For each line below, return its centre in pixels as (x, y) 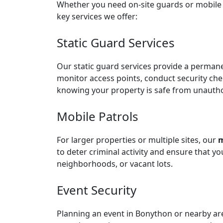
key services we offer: (97, 16)
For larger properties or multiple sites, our (137, 140)
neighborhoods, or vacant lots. (115, 164)
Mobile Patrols (98, 116)
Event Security (97, 190)
